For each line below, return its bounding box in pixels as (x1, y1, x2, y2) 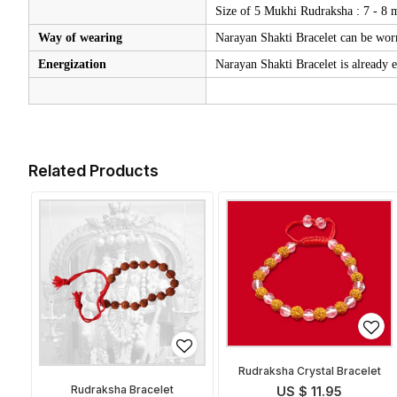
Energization (37, 58, 106, 72)
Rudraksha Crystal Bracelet (237, 364, 381, 378)
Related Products (28, 161, 159, 181)
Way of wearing (37, 31, 122, 45)
